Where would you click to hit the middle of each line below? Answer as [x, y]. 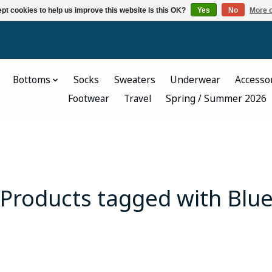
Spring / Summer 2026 [216, 98]
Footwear [89, 98]
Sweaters [134, 80]
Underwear [195, 80]
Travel [138, 98]
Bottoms [32, 80]
